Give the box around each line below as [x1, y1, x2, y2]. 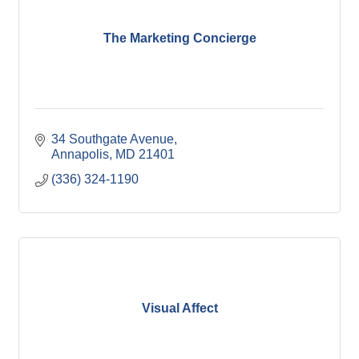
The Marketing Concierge [103, 30, 256, 45]
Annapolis [51, 147, 109, 162]
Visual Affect [141, 301, 218, 315]
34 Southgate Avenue [51, 132, 174, 147]
